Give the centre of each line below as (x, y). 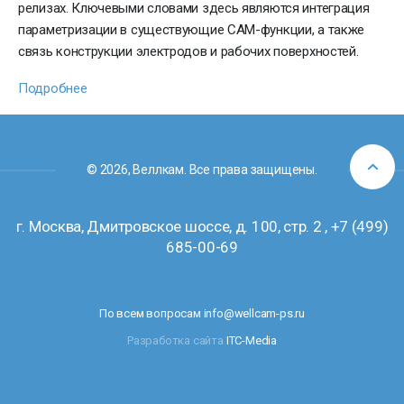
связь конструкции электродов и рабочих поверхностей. (188, 51)
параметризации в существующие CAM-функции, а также (191, 29)
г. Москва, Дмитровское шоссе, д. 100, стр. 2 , (173, 226)
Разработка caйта (177, 340)
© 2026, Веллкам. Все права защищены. (202, 170)
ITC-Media (251, 340)
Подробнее (53, 88)
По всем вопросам (151, 313)
